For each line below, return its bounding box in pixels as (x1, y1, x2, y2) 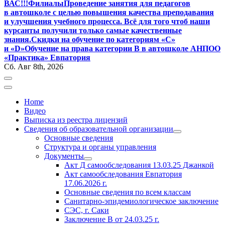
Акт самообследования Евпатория (64, 170, 182, 179)
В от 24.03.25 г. (107, 215, 159, 224)
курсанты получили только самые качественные (4, 26, 182, 35)
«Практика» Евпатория (4, 53, 90, 62)
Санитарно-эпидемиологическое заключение (64, 197, 218, 206)
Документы (44, 152, 84, 161)
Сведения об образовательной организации (24, 125, 173, 134)
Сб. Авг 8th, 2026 (4, 62, 63, 71)
